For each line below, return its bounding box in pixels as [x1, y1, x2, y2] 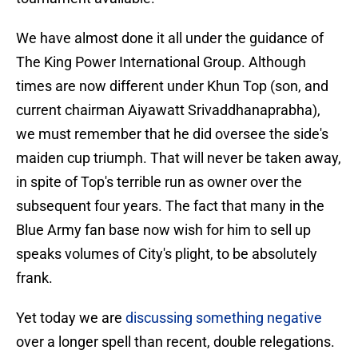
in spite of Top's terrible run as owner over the [16, 173, 302, 191]
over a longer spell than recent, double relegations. [16, 333, 335, 351]
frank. [16, 269, 53, 287]
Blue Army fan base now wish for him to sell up [16, 221, 311, 239]
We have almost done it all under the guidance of [16, 30, 324, 47]
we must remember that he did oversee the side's [16, 125, 328, 143]
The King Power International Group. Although [16, 54, 306, 71]
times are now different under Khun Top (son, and [16, 78, 328, 95]
